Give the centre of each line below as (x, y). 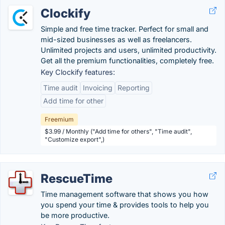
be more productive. (75, 215)
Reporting (134, 88)
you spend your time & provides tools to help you (125, 205)
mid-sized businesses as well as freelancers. (116, 39)
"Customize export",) (75, 139)
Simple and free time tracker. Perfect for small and (125, 29)
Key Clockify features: (78, 72)
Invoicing (98, 88)
